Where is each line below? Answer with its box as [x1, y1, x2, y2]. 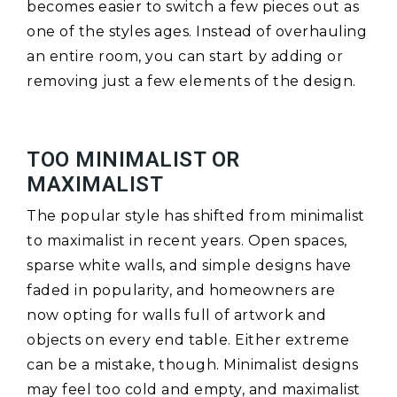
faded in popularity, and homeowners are [27, 282, 336, 300]
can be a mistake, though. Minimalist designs [27, 356, 358, 374]
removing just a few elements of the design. [27, 73, 356, 90]
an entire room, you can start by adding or [27, 48, 343, 66]
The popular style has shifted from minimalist [27, 207, 365, 225]
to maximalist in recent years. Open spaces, [27, 232, 347, 250]
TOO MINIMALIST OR [27, 147, 240, 173]
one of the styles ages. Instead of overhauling [27, 23, 367, 41]
